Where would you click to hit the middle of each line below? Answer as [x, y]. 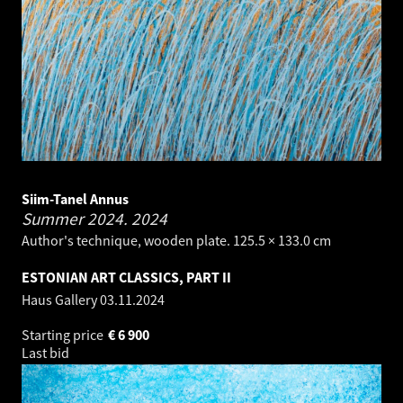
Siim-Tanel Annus [75, 198]
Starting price [64, 334]
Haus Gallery [61, 299]
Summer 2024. [76, 218]
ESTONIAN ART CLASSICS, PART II [126, 277]
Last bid [47, 352]
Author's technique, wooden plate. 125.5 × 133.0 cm [176, 240]
